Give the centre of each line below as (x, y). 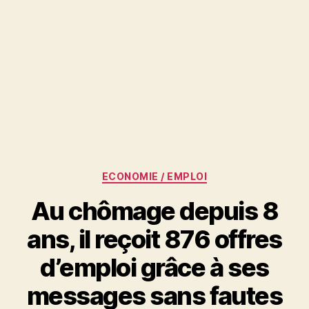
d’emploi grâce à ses (154, 267)
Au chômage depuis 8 (154, 211)
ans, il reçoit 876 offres (154, 239)
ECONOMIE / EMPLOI (154, 176)
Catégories (185, 173)
